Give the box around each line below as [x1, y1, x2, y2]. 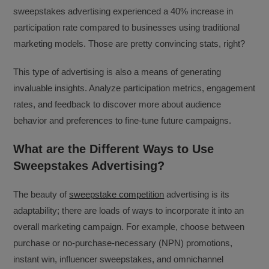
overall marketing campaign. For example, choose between [13, 222, 245, 232]
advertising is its [164, 189, 230, 199]
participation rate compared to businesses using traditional [13, 22, 240, 32]
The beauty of [13, 189, 70, 199]
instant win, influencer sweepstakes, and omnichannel [13, 254, 224, 264]
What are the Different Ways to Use [13, 142, 214, 156]
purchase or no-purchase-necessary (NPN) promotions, [13, 238, 233, 248]
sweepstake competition [69, 189, 165, 199]
